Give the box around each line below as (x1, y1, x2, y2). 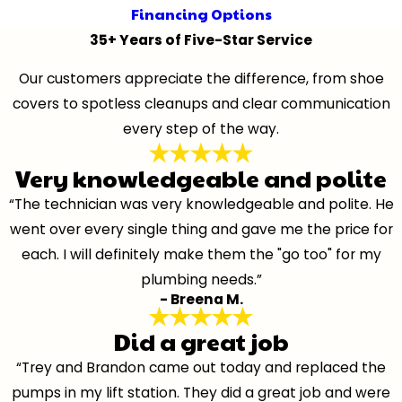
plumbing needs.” (140, 269, 262, 289)
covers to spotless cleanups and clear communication (12, 94, 390, 114)
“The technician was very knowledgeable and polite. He (8, 194, 394, 214)
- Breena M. (159, 289, 243, 309)
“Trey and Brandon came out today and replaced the (16, 358, 386, 378)
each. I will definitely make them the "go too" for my (21, 244, 381, 264)
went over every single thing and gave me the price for (9, 219, 393, 239)
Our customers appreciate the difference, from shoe (18, 69, 384, 89)
